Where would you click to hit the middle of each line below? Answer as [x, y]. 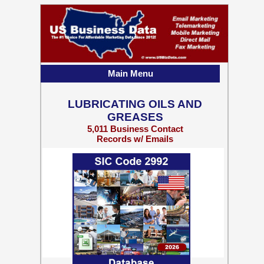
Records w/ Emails [135, 139]
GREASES [135, 117]
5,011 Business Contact [135, 129]
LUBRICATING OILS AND [135, 104]
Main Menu [130, 73]
